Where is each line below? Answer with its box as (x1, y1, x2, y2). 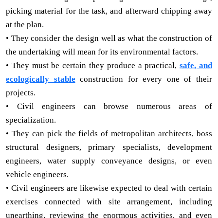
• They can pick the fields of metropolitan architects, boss (6, 128, 212, 138)
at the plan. (6, 19, 44, 29)
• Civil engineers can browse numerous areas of (6, 101, 212, 111)
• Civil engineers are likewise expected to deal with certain (6, 183, 212, 193)
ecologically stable (6, 74, 75, 84)
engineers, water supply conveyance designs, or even (6, 156, 212, 165)
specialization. (6, 115, 56, 125)
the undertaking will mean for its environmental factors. (6, 47, 198, 56)
